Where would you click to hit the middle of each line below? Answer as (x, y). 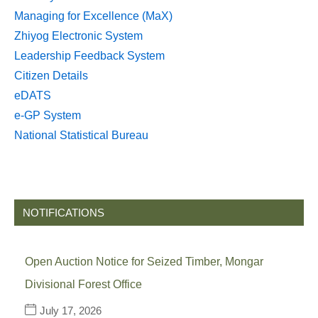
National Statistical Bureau (81, 136)
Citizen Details (51, 76)
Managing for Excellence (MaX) (93, 16)
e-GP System (48, 116)
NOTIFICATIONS (64, 213)
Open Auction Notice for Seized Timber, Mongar (144, 262)
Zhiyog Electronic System (78, 36)
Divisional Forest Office (83, 285)
